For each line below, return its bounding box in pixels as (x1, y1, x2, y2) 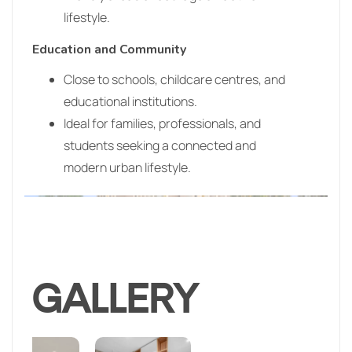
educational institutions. (64, 92, 197, 110)
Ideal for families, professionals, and (64, 114, 261, 132)
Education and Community (32, 40, 186, 58)
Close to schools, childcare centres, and (64, 70, 285, 88)
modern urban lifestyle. (64, 158, 191, 176)
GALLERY (32, 278, 198, 325)
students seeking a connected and (64, 136, 256, 154)
